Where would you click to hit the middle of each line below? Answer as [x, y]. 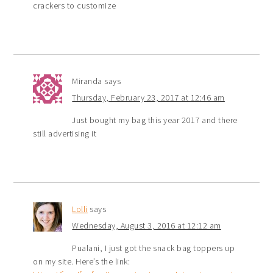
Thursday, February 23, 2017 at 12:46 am [148, 97]
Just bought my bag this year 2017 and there [155, 120]
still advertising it [65, 133]
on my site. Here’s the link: [82, 261]
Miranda [87, 81]
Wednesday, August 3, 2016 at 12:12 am [147, 225]
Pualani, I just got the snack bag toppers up [154, 248]
